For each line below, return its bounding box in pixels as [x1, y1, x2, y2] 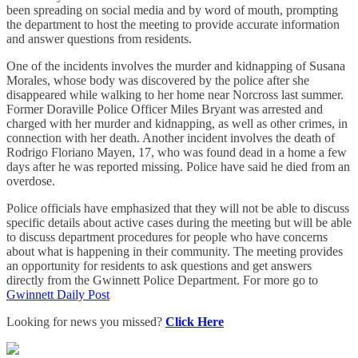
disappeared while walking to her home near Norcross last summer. [6, 87, 344, 101]
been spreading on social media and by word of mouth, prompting [6, 2, 338, 17]
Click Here [165, 314, 224, 328]
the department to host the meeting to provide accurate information [6, 17, 340, 31]
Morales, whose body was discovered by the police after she [6, 73, 309, 87]
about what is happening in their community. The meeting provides [6, 244, 343, 258]
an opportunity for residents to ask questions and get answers [6, 258, 312, 272]
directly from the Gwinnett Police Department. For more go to [6, 272, 318, 287]
